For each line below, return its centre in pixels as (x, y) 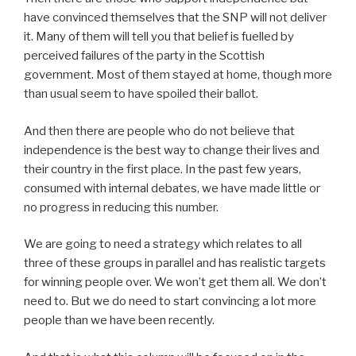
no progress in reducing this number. (122, 207)
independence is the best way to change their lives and (172, 150)
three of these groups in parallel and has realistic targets (175, 263)
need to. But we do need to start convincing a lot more (170, 301)
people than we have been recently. (120, 320)
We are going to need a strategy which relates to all (163, 244)
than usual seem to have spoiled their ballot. (143, 94)
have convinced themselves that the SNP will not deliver (175, 17)
